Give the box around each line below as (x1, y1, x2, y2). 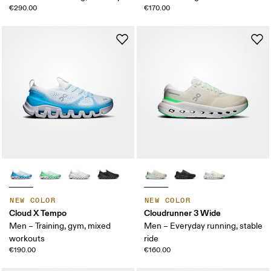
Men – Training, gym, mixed (9, 221, 111, 232)
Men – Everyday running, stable (144, 221, 263, 232)
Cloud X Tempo (9, 207, 67, 219)
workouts (9, 233, 45, 244)
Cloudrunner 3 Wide (144, 207, 221, 219)
